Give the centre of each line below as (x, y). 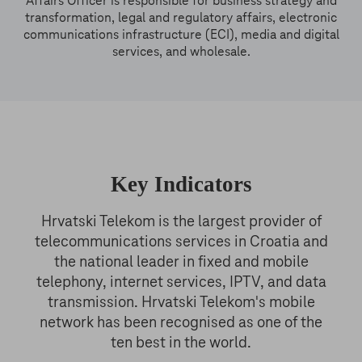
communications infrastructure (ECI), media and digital (181, 34)
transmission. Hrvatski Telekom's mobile (181, 302)
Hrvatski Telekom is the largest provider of (181, 221)
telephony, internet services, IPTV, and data (181, 282)
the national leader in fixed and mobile (181, 262)
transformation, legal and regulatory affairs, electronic (181, 17)
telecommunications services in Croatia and (181, 242)
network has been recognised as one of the (181, 322)
